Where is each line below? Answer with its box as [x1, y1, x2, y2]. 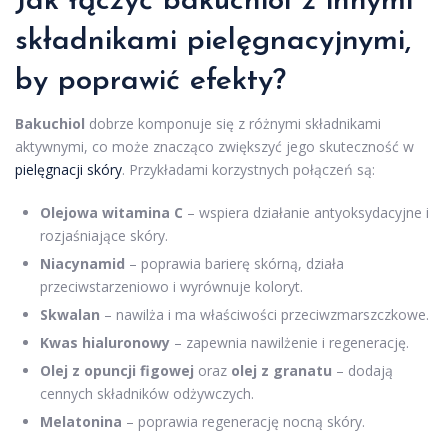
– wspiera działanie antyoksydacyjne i [183, 202, 429, 222]
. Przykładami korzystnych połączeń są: [122, 159, 375, 179]
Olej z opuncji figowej [40, 360, 194, 380]
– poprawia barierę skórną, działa [125, 253, 344, 273]
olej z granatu [231, 360, 332, 380]
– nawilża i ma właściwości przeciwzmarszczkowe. [100, 304, 429, 324]
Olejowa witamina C [40, 202, 183, 222]
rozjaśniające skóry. [40, 225, 168, 245]
